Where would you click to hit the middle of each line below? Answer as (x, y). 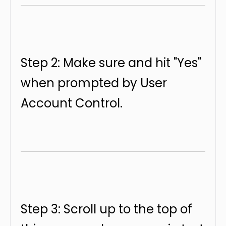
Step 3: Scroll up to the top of (106, 209)
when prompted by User (94, 83)
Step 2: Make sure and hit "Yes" (111, 63)
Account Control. (72, 103)
